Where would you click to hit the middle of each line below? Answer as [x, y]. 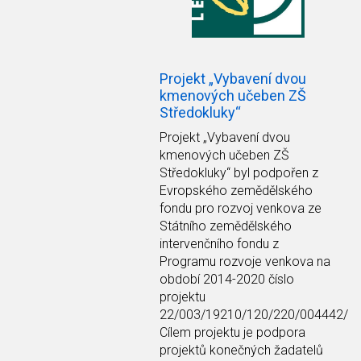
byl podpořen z [276, 172]
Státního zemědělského [226, 226]
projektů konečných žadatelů [241, 350]
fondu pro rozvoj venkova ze [241, 208]
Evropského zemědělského [236, 190]
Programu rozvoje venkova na [245, 261]
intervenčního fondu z [219, 243]
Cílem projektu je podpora [232, 332]
